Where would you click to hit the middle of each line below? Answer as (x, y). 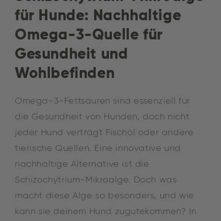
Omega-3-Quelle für (89, 35)
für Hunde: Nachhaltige (98, 16)
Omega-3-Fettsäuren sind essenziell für (103, 101)
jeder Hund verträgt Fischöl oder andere (104, 132)
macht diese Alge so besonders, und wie (105, 196)
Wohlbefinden (65, 73)
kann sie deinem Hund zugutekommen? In (106, 211)
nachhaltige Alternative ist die (82, 164)
